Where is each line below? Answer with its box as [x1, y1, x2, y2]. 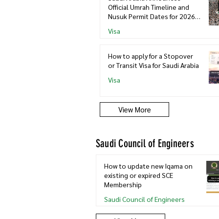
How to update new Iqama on [104, 161, 193, 170]
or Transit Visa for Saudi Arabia [108, 60, 199, 69]
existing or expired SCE [104, 170, 173, 179]
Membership [104, 179, 142, 189]
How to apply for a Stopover [108, 51, 193, 60]
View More [118, 104, 151, 114]
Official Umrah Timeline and [108, 2, 189, 11]
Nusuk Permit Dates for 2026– [108, 11, 199, 21]
